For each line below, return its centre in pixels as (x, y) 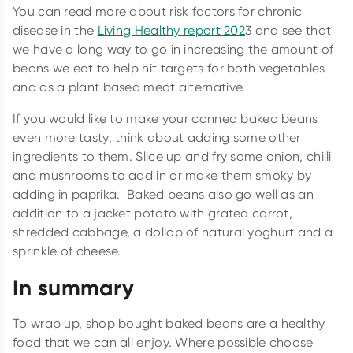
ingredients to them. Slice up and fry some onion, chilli (172, 156)
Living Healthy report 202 (171, 30)
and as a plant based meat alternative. (129, 87)
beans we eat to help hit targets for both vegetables (169, 68)
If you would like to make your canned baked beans (165, 118)
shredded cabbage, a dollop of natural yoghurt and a (173, 232)
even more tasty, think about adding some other (157, 137)
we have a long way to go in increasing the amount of (173, 49)
